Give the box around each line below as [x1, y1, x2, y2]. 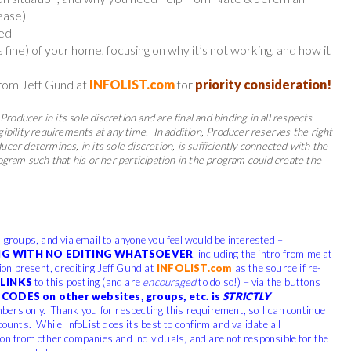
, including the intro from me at [193, 247, 333, 260]
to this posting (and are [31, 275, 143, 288]
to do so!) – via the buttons [196, 275, 320, 288]
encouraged [143, 275, 197, 288]
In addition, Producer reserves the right [153, 125, 333, 138]
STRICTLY [223, 289, 270, 302]
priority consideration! [195, 76, 331, 92]
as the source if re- [232, 261, 321, 274]
